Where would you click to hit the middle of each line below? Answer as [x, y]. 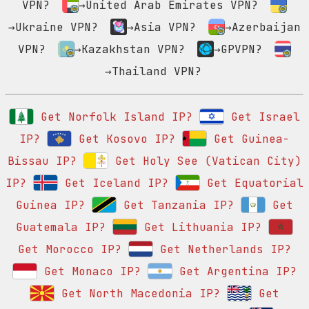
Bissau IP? [42, 161]
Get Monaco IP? [89, 272]
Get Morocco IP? [70, 250]
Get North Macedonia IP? [137, 294]
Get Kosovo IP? [123, 139]
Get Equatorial [252, 183]
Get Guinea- [248, 139]
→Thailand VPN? [153, 72]
